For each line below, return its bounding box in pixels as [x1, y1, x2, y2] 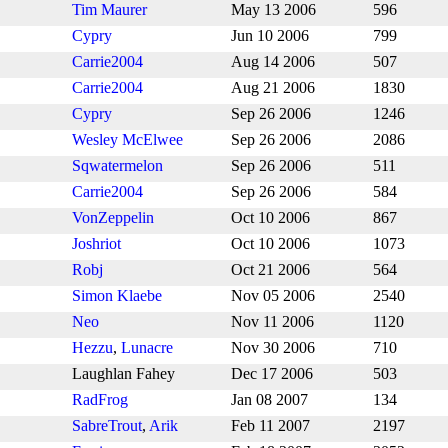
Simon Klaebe [72, 287, 162, 305]
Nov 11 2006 [231, 313, 314, 331]
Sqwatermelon [72, 157, 163, 175]
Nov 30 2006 [231, 339, 315, 357]
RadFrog [72, 391, 128, 409]
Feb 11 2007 [231, 417, 310, 435]
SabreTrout [72, 417, 142, 435]
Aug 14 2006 [231, 53, 315, 71]
